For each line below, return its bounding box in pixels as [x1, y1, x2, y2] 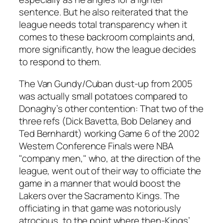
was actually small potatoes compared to [19, 89, 188, 103]
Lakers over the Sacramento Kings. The [19, 189, 180, 202]
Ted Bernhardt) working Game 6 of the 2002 [19, 126, 199, 140]
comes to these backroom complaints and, [19, 30, 196, 44]
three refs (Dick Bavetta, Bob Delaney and [19, 114, 191, 127]
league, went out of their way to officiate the [19, 164, 202, 177]
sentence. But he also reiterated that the [19, 5, 188, 19]
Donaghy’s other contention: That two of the [19, 102, 204, 115]
